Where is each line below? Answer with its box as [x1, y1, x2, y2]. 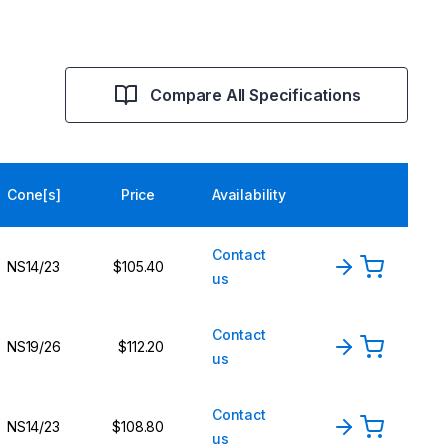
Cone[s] [7, 186, 61, 204]
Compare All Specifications [150, 85, 361, 106]
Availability [212, 186, 286, 204]
